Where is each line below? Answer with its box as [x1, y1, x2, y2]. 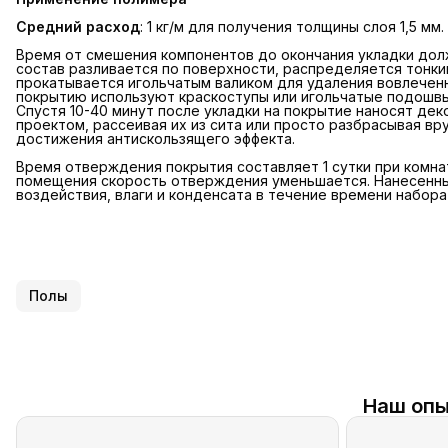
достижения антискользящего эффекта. [16, 130, 295, 148]
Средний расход [16, 18, 140, 36]
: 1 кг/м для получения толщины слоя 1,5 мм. [140, 18, 444, 36]
